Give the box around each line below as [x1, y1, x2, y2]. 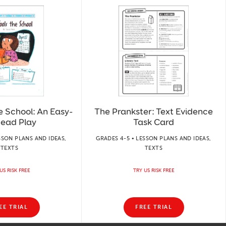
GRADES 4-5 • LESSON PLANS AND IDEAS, [96, 135, 211, 142]
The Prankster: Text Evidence [94, 105, 213, 117]
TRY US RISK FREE [133, 167, 175, 174]
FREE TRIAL [135, 204, 172, 210]
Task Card [133, 116, 174, 128]
